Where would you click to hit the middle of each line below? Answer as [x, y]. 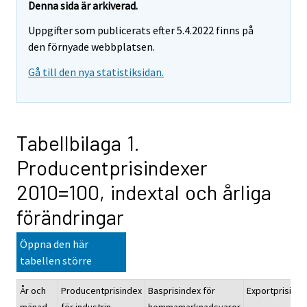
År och [33, 291]
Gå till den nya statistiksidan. [96, 72]
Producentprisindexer [112, 168]
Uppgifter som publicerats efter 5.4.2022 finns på [141, 30]
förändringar [70, 217]
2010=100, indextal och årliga [144, 192]
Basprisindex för [182, 291]
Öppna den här [54, 244]
